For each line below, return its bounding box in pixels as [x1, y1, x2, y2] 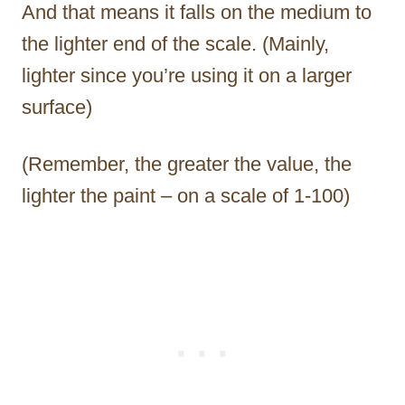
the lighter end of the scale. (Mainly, [22, 33, 329, 56]
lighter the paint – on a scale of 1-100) [22, 184, 350, 208]
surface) [22, 96, 92, 119]
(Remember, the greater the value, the [22, 153, 352, 176]
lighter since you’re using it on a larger [22, 64, 352, 88]
